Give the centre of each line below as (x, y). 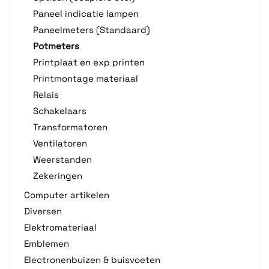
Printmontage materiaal (86, 78)
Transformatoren (70, 127)
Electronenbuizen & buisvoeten (92, 259)
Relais (46, 94)
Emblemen (47, 243)
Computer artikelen (67, 195)
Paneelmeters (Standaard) (92, 29)
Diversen (43, 211)
